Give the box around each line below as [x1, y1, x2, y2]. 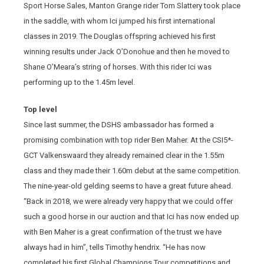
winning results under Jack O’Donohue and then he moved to [24, 47, 230, 56]
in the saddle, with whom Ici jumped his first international [24, 16, 215, 25]
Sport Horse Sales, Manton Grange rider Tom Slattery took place [24, 1, 240, 10]
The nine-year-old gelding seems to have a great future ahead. [24, 181, 233, 190]
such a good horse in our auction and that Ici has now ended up [24, 212, 239, 221]
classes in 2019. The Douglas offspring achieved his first [24, 32, 216, 41]
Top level [24, 105, 57, 114]
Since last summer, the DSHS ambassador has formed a [24, 120, 214, 129]
